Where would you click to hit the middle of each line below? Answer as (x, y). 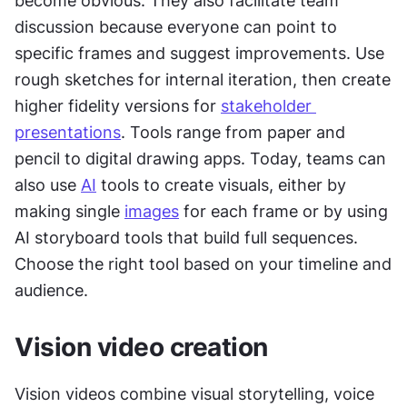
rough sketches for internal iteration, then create (203, 79)
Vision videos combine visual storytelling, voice (194, 394)
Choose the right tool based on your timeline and (203, 264)
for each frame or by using (283, 211)
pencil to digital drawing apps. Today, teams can (200, 159)
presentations (68, 132)
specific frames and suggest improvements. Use (199, 53)
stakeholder (266, 106)
